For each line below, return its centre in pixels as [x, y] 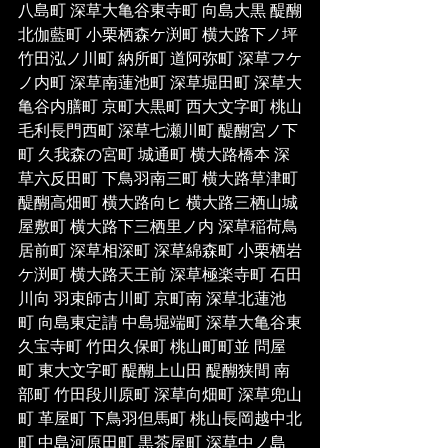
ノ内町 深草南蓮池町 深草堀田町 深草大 [160, 84]
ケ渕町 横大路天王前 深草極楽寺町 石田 [160, 276]
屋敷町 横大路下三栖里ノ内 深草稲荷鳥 [158, 228]
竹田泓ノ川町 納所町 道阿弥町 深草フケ [160, 60]
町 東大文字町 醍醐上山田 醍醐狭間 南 [154, 372]
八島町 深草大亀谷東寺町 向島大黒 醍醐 [160, 12]
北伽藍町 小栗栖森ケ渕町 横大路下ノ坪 [160, 36]
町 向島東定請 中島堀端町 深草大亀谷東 [160, 324]
